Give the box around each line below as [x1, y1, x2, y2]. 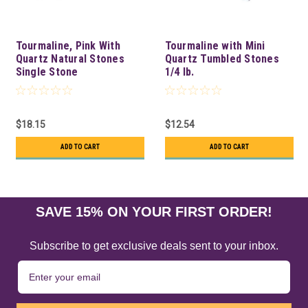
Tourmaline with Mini [164, 38, 265, 52]
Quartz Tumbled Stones [164, 52, 279, 65]
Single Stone [15, 65, 78, 78]
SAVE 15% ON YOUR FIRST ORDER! [36, 203, 272, 219]
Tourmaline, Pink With [15, 38, 120, 52]
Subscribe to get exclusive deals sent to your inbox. [30, 239, 278, 252]
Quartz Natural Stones [15, 52, 124, 65]
